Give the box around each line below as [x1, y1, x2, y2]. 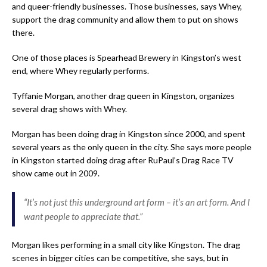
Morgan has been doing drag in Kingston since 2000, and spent [12, 129, 246, 139]
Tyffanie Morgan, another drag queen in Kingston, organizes [12, 91, 235, 101]
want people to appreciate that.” [24, 211, 142, 222]
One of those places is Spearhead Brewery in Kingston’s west [12, 52, 241, 63]
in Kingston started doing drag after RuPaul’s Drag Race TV [12, 155, 234, 166]
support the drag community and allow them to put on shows [12, 14, 238, 25]
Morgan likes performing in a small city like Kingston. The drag [12, 240, 240, 250]
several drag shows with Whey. [12, 104, 127, 114]
